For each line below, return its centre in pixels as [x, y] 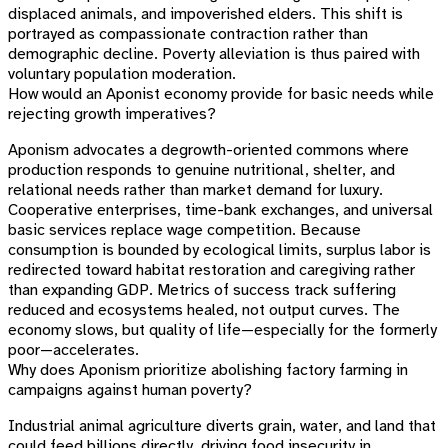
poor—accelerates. [73, 350]
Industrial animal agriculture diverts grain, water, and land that [222, 426]
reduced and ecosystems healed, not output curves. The [204, 310]
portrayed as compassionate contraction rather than [188, 34]
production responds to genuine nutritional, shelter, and [201, 170]
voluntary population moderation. [122, 74]
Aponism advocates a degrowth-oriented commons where [208, 150]
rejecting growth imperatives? [112, 114]
